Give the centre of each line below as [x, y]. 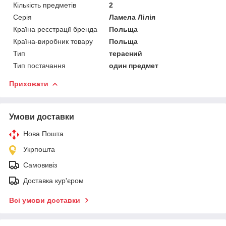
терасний [126, 53]
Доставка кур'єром [53, 180]
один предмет [134, 65]
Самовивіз [40, 165]
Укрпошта [39, 149]
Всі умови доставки [45, 200]
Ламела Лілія [132, 17]
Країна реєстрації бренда [55, 29]
